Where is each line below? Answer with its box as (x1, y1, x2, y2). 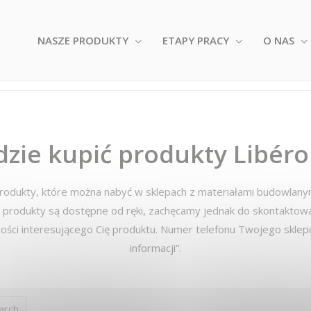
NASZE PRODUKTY (37, 33, 128, 48)
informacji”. (130, 241, 181, 255)
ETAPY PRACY (162, 33, 229, 48)
